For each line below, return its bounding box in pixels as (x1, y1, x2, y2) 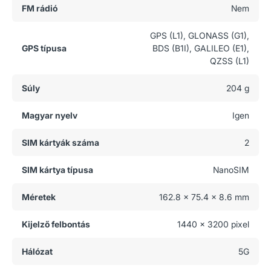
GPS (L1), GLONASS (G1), (150, 30, 249, 41)
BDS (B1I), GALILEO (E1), (152, 43, 249, 53)
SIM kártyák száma (22, 137, 99, 148)
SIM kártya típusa (22, 165, 93, 175)
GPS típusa (22, 43, 67, 53)
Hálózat (22, 246, 53, 256)
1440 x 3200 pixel (177, 219, 249, 229)
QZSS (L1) (210, 56, 249, 66)
